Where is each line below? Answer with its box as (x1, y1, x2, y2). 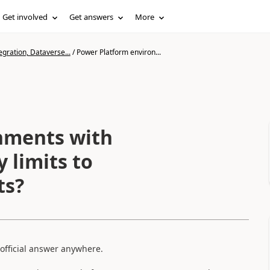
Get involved (2, 11, 48, 22)
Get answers (69, 11, 114, 22)
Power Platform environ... (76, 47, 161, 57)
